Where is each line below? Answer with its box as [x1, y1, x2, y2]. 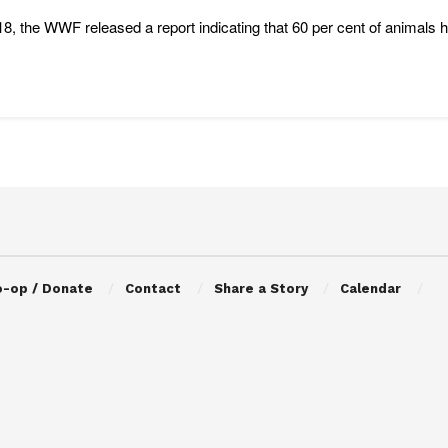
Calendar [340, 280, 402, 296]
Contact [125, 280, 182, 296]
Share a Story [213, 280, 308, 296]
